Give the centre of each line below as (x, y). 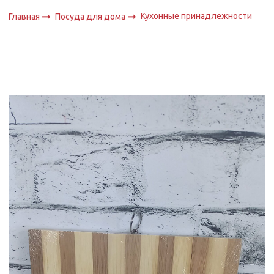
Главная (24, 16)
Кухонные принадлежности (197, 16)
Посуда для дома (91, 16)
